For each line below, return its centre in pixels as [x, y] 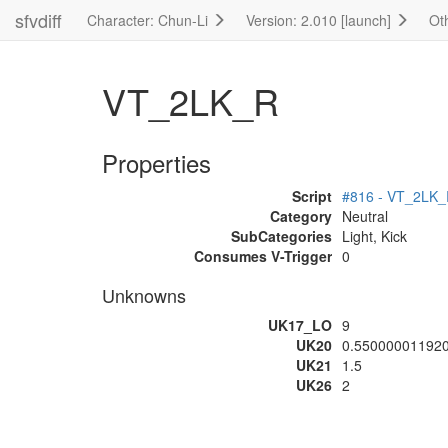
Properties [156, 162]
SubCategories [281, 236]
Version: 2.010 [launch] [320, 20]
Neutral [365, 216]
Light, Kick [374, 236]
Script [312, 196]
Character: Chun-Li [149, 20]
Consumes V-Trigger [263, 256]
